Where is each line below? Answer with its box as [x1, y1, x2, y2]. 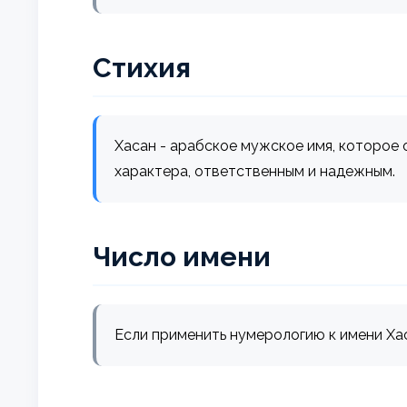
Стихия [93, 51, 191, 84]
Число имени [93, 240, 271, 273]
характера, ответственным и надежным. [114, 162, 395, 180]
